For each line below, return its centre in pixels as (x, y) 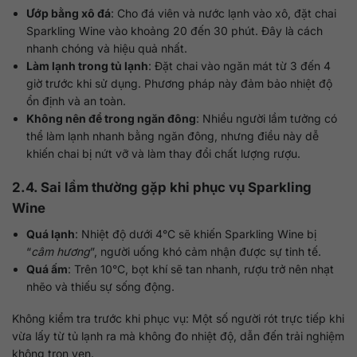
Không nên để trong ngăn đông (112, 118)
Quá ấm (47, 269)
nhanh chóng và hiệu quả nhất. (107, 48)
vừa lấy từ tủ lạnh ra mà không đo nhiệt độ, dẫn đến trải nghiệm (178, 335)
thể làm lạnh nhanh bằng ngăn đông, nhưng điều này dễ (173, 135)
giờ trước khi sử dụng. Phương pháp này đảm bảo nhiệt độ (180, 83)
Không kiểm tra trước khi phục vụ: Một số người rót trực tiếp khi (178, 318)
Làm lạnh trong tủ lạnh (88, 65)
